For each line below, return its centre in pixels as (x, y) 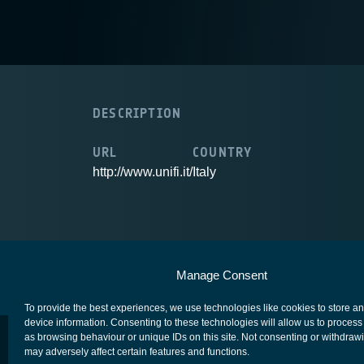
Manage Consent (221, 275)
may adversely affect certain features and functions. (137, 352)
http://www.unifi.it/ (143, 172)
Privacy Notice (295, 269)
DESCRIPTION (137, 113)
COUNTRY (223, 152)
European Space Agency (156, 269)
